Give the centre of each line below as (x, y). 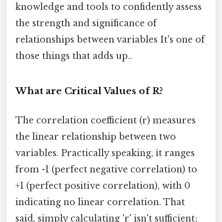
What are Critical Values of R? (89, 91)
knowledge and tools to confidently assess (109, 7)
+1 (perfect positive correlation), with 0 (103, 186)
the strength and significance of (86, 23)
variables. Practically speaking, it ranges (105, 153)
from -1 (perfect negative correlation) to (106, 169)
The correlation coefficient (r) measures (106, 120)
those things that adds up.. (74, 56)
